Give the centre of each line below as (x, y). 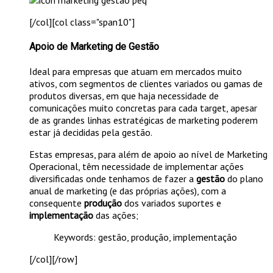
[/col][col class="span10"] (82, 22)
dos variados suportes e (172, 203)
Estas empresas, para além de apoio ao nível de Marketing (148, 154)
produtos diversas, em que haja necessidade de (124, 96)
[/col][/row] (53, 259)
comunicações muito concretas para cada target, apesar (143, 108)
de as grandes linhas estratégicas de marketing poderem (144, 120)
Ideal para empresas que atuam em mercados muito (136, 72)
